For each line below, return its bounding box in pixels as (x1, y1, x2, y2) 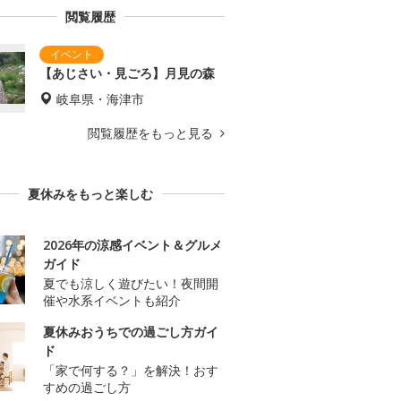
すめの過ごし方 (43, 379, 131, 397)
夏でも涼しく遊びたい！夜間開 (43, 275, 218, 293)
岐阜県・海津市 (56, 90, 144, 108)
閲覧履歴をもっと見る (88, 124, 217, 142)
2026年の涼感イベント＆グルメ (43, 236, 222, 254)
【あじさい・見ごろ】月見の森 (39, 64, 215, 82)
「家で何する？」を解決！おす (43, 362, 218, 380)
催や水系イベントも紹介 (43, 292, 181, 310)
